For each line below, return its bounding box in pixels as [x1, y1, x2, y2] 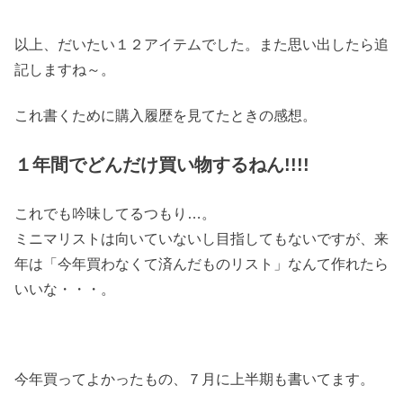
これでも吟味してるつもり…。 [14, 205, 216, 221]
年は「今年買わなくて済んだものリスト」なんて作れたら [14, 255, 389, 272]
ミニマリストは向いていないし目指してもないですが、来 [14, 230, 389, 246]
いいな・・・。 [14, 281, 115, 297]
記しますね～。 [14, 62, 115, 78]
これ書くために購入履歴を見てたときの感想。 [14, 107, 317, 123]
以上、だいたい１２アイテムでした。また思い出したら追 [14, 37, 389, 53]
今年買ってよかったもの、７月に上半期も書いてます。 [14, 372, 374, 388]
